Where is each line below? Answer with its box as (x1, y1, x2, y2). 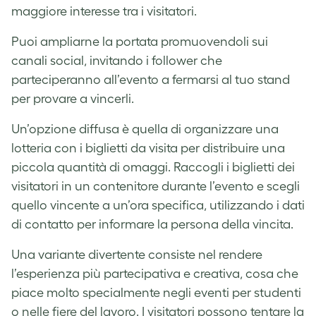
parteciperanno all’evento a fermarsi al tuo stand (11, 72, 290, 87)
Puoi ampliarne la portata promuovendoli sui (11, 34, 268, 49)
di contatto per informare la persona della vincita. (11, 217, 293, 231)
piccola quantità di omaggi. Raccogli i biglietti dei (11, 159, 295, 174)
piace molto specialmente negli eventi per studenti (11, 285, 301, 300)
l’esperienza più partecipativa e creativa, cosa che (11, 266, 298, 281)
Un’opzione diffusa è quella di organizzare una (11, 121, 279, 136)
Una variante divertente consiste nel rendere (11, 247, 262, 262)
